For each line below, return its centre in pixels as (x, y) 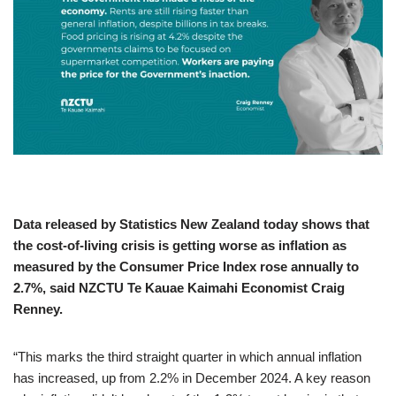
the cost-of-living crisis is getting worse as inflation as (180, 245)
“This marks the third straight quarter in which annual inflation (187, 356)
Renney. (38, 308)
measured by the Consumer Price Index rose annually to (186, 266)
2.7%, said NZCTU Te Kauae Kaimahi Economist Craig (179, 287)
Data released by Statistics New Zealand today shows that (191, 224)
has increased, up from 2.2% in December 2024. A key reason (192, 377)
